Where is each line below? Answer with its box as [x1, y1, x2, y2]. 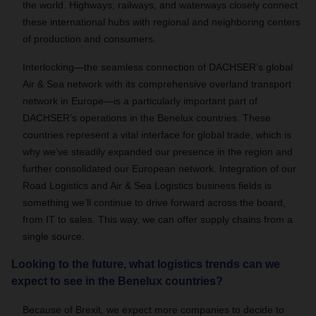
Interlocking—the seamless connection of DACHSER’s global [23, 61, 293, 73]
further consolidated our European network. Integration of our [23, 163, 296, 174]
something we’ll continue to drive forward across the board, [23, 197, 286, 208]
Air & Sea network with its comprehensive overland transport [23, 78, 291, 90]
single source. [23, 231, 85, 242]
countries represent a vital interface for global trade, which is [23, 129, 291, 140]
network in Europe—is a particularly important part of [23, 95, 257, 107]
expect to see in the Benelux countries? [11, 275, 223, 287]
